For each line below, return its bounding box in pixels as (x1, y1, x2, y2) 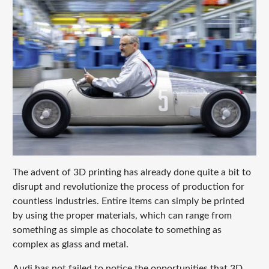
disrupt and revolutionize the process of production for (12, 182, 244, 192)
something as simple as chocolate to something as (12, 225, 222, 235)
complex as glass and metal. (12, 240, 128, 250)
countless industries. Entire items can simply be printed (12, 196, 244, 207)
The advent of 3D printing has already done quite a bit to (12, 168, 251, 178)
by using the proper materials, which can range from (12, 211, 232, 221)
